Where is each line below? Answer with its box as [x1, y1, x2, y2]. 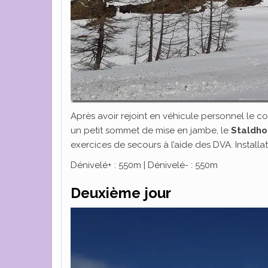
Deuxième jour [71, 184, 171, 202]
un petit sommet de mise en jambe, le [71, 125, 231, 136]
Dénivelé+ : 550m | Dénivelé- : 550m [71, 160, 218, 170]
